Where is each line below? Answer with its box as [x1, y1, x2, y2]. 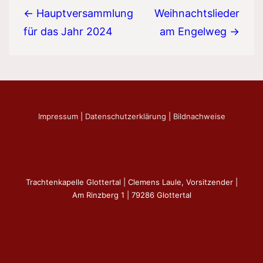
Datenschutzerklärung [85, 111, 166, 121]
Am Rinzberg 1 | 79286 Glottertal [72, 190, 191, 200]
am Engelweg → [160, 25, 240, 38]
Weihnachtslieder [154, 6, 240, 19]
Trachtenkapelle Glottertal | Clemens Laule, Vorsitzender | [25, 177, 238, 187]
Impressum [38, 111, 78, 121]
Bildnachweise [173, 111, 225, 121]
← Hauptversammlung [23, 6, 133, 19]
